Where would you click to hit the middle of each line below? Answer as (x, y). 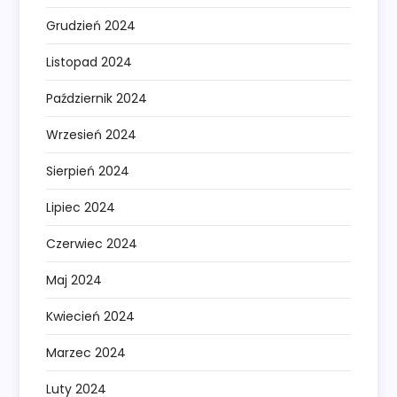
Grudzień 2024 (91, 26)
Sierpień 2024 (88, 171)
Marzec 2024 (86, 353)
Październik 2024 (97, 99)
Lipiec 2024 (81, 208)
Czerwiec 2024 (92, 244)
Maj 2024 (74, 280)
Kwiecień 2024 (91, 317)
